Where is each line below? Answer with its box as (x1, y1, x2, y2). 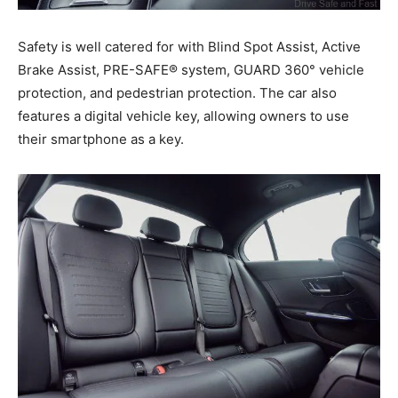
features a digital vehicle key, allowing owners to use (18, 107, 349, 125)
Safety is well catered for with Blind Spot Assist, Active (18, 38, 361, 56)
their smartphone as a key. (18, 131, 184, 148)
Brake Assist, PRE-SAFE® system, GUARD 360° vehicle (18, 61, 364, 79)
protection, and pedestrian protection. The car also (18, 84, 337, 102)
